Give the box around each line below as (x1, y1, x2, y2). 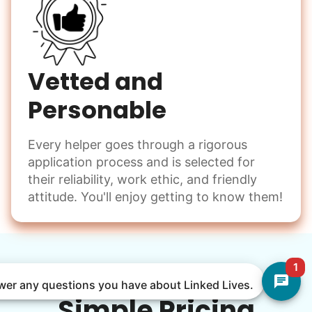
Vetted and (28, 65, 163, 99)
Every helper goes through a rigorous (28, 137, 247, 153)
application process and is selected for (28, 155, 255, 170)
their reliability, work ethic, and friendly (28, 172, 257, 187)
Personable (28, 93, 166, 127)
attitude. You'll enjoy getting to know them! (28, 189, 283, 205)
